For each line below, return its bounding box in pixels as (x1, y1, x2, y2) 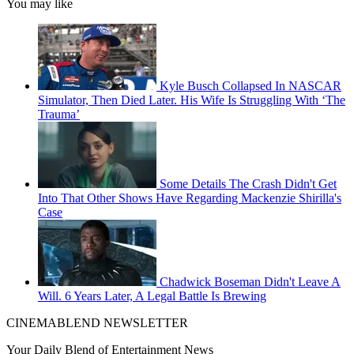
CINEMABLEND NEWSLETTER (6, 316, 188, 330)
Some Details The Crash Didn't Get (160, 177, 337, 191)
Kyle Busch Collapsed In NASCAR (160, 79, 341, 93)
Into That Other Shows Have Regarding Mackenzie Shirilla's (38, 191, 341, 205)
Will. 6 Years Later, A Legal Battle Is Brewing (38, 289, 266, 303)
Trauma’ (38, 107, 80, 122)
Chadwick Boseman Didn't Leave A (160, 275, 341, 289)
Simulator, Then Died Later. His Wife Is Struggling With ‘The (38, 93, 345, 107)
